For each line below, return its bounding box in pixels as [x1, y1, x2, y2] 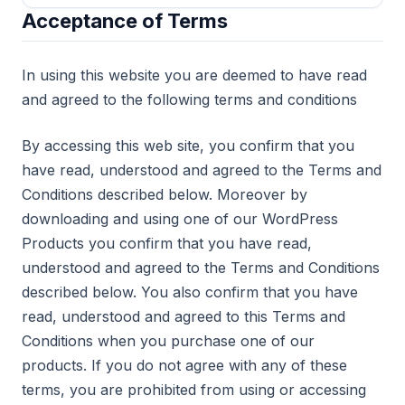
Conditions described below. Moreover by [22, 185, 307, 203]
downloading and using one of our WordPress [22, 210, 338, 228]
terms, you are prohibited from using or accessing [22, 381, 366, 399]
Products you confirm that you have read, [22, 234, 312, 252]
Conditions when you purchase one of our [22, 332, 315, 350]
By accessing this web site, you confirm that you [22, 137, 354, 155]
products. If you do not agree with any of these [22, 356, 347, 374]
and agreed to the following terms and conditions [22, 90, 357, 108]
